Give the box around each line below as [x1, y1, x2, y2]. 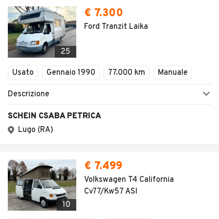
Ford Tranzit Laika [84, 22, 148, 32]
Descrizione [8, 89, 49, 99]
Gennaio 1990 [46, 68, 95, 78]
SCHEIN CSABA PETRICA [8, 111, 101, 121]
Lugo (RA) [18, 125, 53, 135]
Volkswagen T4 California [84, 175, 174, 185]
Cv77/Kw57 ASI [84, 187, 137, 197]
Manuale [158, 68, 188, 78]
